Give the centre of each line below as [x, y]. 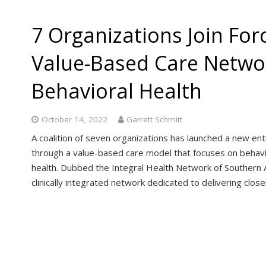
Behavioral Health [117, 91]
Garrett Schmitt [154, 119]
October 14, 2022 [74, 119]
